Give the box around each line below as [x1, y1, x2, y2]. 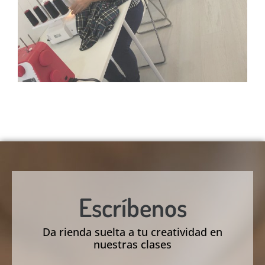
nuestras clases [93, 237, 172, 252]
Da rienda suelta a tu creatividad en [43, 225, 222, 240]
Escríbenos [78, 191, 187, 224]
